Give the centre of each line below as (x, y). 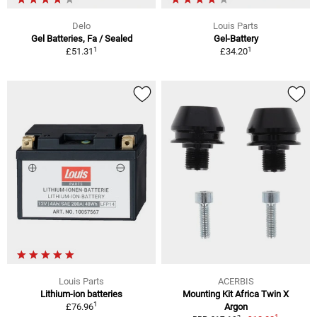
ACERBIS (236, 282)
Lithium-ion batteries (81, 294)
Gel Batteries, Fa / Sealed (81, 39)
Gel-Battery (236, 39)
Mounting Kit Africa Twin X (236, 294)
